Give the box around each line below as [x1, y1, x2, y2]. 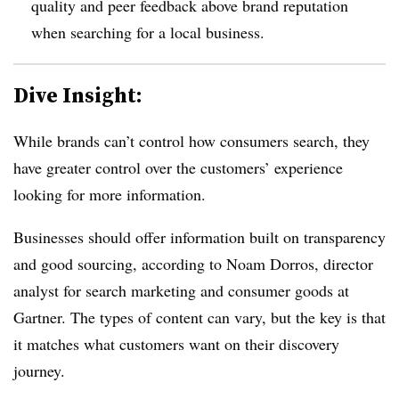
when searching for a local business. [31, 20, 265, 43]
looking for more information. [13, 183, 206, 205]
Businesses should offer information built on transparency [13, 225, 386, 248]
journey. [13, 359, 65, 381]
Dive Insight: [13, 79, 142, 110]
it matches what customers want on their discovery [13, 332, 339, 354]
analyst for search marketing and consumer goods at [13, 279, 349, 301]
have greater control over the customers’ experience [13, 156, 343, 178]
